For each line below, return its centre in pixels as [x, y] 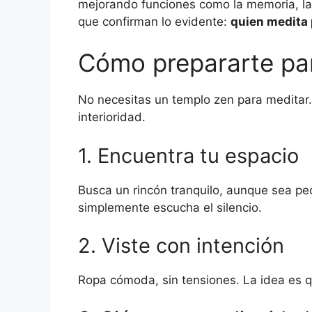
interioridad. [112, 117]
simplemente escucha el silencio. [170, 207]
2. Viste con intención [181, 246]
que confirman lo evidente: [154, 21]
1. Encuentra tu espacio [188, 155]
